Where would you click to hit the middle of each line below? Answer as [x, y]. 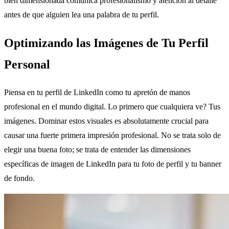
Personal [27, 64]
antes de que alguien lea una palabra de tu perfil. [82, 15]
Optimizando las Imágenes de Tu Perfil [106, 43]
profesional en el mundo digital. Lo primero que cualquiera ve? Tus [112, 106]
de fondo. [19, 178]
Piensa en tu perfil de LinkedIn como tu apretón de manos [97, 92]
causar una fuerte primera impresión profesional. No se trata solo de [112, 135]
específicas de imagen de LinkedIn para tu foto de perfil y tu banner [113, 164]
